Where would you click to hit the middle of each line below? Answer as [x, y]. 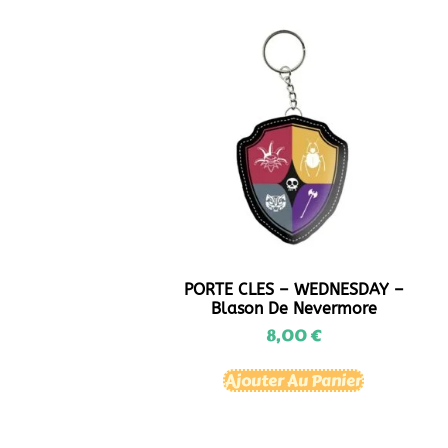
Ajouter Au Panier [294, 380]
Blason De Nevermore [293, 308]
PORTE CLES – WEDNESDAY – [293, 289]
